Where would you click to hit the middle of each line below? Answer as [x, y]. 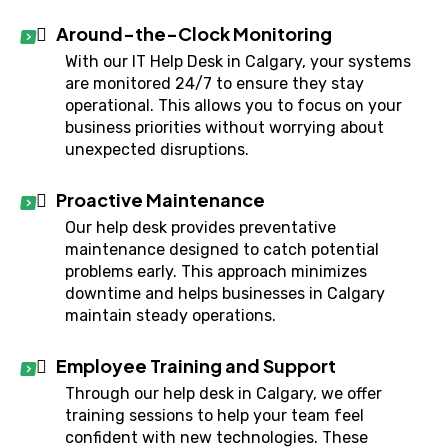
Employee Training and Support [196, 365]
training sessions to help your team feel [214, 415]
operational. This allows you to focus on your [233, 105]
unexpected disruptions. [157, 149]
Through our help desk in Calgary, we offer [223, 393]
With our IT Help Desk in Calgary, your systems [238, 61]
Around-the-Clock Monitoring [194, 33]
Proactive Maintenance [160, 199]
